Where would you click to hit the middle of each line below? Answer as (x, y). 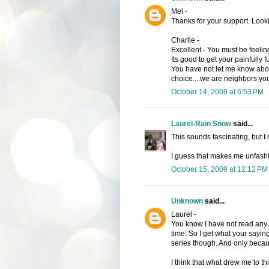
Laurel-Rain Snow (201, 123)
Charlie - (185, 40)
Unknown (187, 201)
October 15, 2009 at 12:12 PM (219, 169)
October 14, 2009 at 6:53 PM (217, 92)
